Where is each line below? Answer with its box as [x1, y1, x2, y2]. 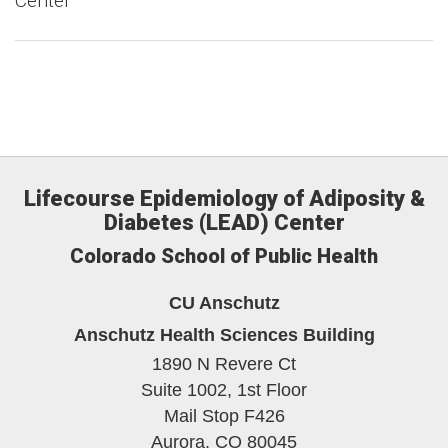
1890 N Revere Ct [152, 354, 296, 374]
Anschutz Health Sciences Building [73, 324, 375, 345]
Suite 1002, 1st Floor [141, 380, 307, 400]
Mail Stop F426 [163, 406, 285, 426]
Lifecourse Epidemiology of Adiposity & [23, 186, 425, 211]
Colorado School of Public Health [70, 244, 378, 268]
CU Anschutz [168, 292, 280, 313]
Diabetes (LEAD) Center [103, 210, 345, 235]
